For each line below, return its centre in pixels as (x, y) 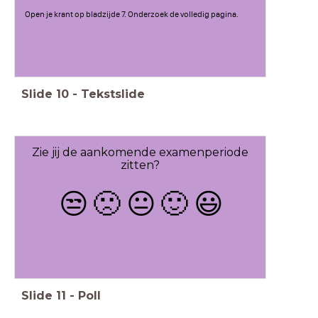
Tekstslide (113, 94)
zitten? (140, 165)
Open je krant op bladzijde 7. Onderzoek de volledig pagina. (131, 15)
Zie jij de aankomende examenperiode (140, 152)
